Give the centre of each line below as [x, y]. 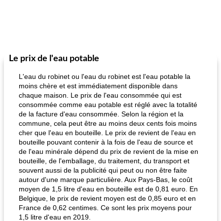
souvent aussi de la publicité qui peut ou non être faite [103, 170]
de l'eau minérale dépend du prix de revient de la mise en [109, 151]
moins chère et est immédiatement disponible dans [98, 86]
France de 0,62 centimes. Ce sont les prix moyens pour [105, 208]
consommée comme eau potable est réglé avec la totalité [108, 105]
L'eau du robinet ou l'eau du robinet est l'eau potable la [105, 76]
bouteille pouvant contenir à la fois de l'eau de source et [106, 142]
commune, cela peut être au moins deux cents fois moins [108, 123]
